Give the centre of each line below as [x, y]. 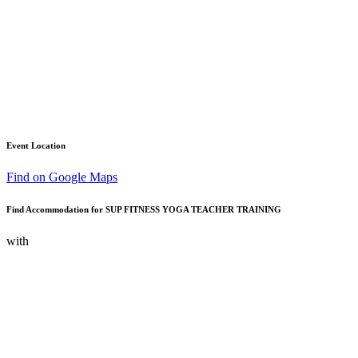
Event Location [36, 145]
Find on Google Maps [62, 177]
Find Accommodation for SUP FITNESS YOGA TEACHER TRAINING [144, 209]
